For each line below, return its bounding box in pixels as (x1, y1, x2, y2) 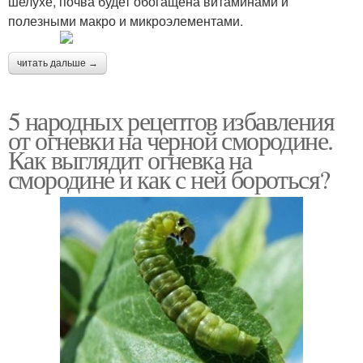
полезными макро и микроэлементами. (8, 11, 243, 30)
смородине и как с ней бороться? (8, 160, 330, 196)
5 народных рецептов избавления (8, 102, 334, 138)
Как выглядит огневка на (8, 141, 252, 177)
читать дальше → (17, 57, 98, 69)
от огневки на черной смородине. (8, 122, 333, 157)
